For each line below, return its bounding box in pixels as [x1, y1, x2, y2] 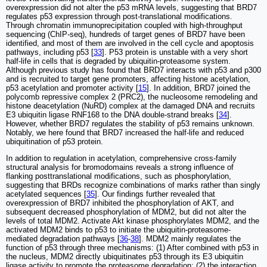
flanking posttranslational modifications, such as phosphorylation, [6, 172, 231, 181]
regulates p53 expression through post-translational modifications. [6, 12, 232, 21]
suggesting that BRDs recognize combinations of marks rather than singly [6, 181, 260, 190]
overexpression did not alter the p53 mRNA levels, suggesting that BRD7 [6, 3, 257, 13]
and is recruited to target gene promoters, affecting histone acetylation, [6, 74, 250, 84]
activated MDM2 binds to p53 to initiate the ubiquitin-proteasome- [6, 225, 231, 235]
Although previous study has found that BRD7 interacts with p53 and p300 [6, 66, 261, 75]
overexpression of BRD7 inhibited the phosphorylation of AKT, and [6, 198, 234, 208]
